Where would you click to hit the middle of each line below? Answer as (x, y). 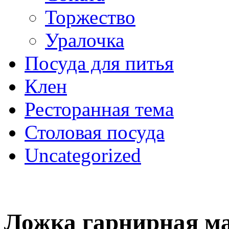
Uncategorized (83, 155)
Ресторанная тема (99, 109)
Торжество (90, 17)
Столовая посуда (95, 132)
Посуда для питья (99, 63)
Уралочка (85, 40)
